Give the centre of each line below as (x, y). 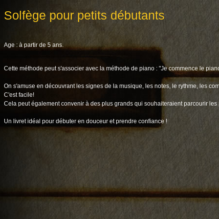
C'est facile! (19, 95)
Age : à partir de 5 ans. (34, 45)
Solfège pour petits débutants (84, 15)
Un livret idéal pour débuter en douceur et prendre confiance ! (86, 121)
